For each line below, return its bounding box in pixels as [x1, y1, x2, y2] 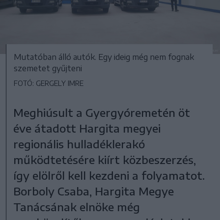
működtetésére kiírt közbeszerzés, [13, 152, 196, 166]
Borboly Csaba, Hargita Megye [13, 184, 174, 198]
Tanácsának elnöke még [13, 199, 140, 214]
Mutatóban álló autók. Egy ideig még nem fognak [14, 52, 194, 62]
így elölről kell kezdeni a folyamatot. [13, 168, 205, 182]
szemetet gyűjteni [14, 63, 82, 73]
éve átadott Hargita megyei [13, 121, 161, 135]
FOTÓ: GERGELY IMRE [14, 79, 83, 87]
